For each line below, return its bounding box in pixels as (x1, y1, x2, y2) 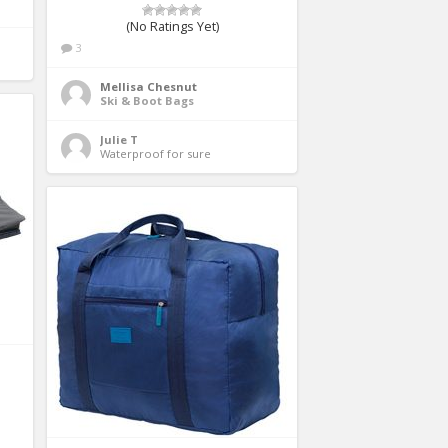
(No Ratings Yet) (125, 17, 219, 35)
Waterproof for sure (100, 145, 214, 161)
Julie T (100, 131, 138, 147)
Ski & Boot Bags (100, 92, 194, 108)
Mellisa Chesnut (100, 78, 197, 94)
